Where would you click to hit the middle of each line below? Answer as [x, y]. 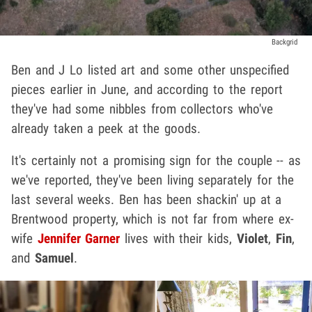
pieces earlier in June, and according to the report [147, 89]
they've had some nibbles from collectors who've [142, 109]
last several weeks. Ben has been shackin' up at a [147, 199]
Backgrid [285, 42]
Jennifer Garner [79, 238]
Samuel [54, 258]
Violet [252, 238]
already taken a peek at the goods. [106, 128]
